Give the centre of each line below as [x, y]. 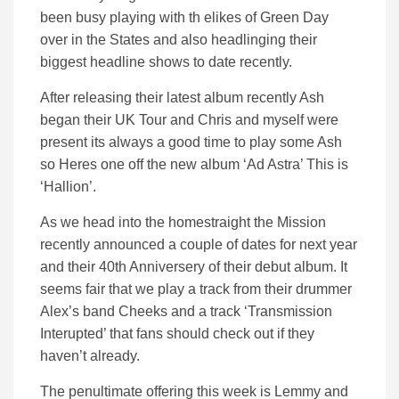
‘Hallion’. [68, 187]
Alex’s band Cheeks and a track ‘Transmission [186, 312]
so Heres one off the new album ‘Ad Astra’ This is [194, 165]
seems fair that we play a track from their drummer [196, 289]
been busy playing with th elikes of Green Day [184, 18]
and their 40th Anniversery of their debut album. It [194, 267]
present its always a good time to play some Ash [191, 142]
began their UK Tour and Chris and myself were [189, 120]
